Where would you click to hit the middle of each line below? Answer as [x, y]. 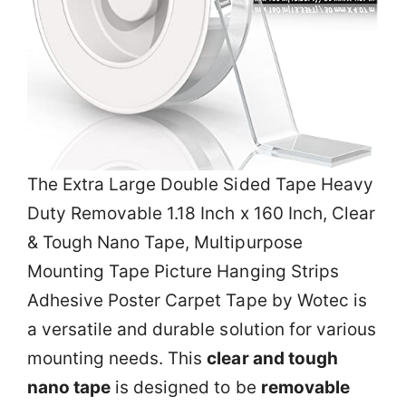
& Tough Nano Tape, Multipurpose [165, 242]
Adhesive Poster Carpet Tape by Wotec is [197, 300]
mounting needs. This [117, 358]
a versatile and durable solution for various [202, 329]
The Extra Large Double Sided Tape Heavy [200, 184]
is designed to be [186, 387]
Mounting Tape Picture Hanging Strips [183, 271]
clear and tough [272, 358]
